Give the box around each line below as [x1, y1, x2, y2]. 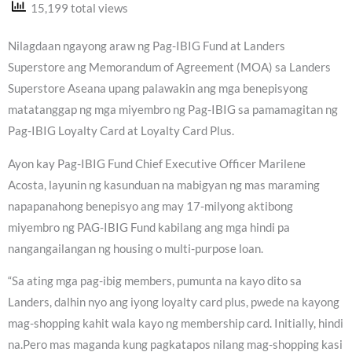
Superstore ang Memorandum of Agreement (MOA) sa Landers [8, 60, 331, 74]
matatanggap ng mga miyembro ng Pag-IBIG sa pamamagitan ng [8, 102, 338, 116]
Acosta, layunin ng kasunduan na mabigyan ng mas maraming [8, 178, 320, 192]
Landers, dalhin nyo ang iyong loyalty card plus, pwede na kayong [8, 295, 339, 310]
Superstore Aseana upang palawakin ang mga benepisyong [8, 81, 308, 95]
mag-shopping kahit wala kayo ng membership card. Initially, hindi [8, 317, 343, 331]
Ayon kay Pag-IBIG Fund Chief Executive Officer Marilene [8, 156, 306, 170]
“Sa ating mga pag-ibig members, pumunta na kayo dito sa [8, 274, 302, 288]
